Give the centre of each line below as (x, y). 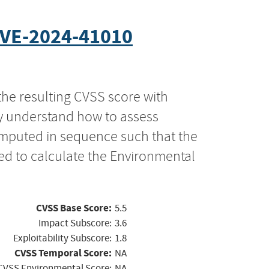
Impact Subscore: (75, 223)
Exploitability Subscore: (62, 238)
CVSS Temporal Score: (63, 253)
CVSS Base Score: (74, 208)
